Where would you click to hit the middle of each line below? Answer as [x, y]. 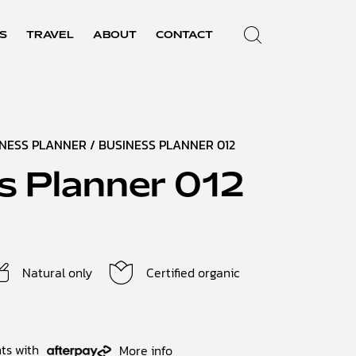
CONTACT [184, 36]
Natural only [57, 272]
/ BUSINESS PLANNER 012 [161, 145]
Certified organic [192, 272]
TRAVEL [50, 36]
